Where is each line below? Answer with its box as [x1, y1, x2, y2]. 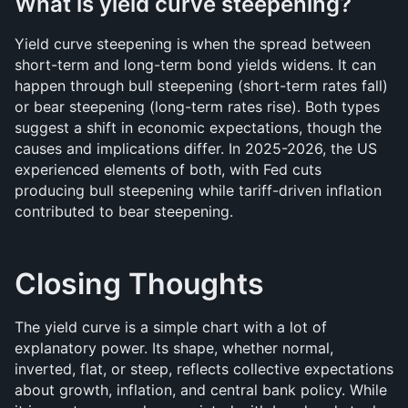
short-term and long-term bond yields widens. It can [15, 56, 376, 74]
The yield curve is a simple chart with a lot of [15, 318, 327, 336]
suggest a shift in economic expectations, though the [15, 118, 382, 137]
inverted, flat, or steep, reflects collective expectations [15, 360, 393, 378]
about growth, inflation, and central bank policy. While [15, 381, 387, 399]
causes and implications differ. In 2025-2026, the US [15, 139, 377, 158]
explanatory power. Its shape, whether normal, [15, 339, 333, 357]
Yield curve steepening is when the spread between [15, 35, 371, 53]
